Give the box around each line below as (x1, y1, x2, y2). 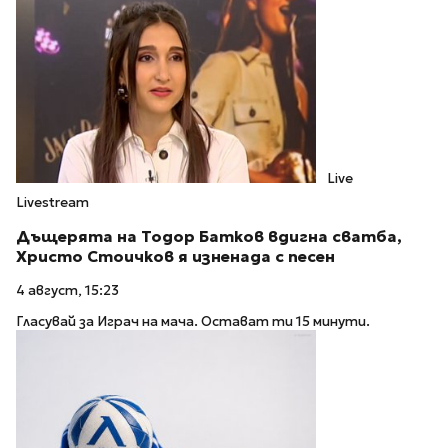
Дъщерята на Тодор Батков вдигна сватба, (16, 226, 402, 246)
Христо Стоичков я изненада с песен (16, 246, 335, 266)
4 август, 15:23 (16, 282, 119, 300)
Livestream (16, 193, 89, 211)
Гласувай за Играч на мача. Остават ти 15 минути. (16, 312, 370, 330)
